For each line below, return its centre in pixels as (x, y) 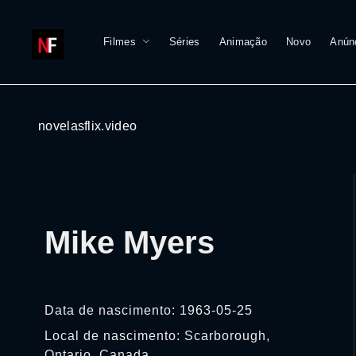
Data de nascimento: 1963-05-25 (149, 310)
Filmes (120, 42)
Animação (243, 42)
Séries (184, 42)
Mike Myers (130, 242)
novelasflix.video (88, 126)
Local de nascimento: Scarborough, (157, 336)
